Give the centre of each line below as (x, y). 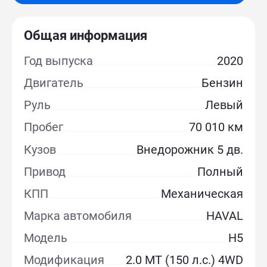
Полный (220, 171)
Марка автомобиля (78, 215)
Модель (46, 238)
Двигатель (54, 83)
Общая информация (86, 35)
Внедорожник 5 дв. (190, 149)
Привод (45, 171)
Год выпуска (59, 61)
